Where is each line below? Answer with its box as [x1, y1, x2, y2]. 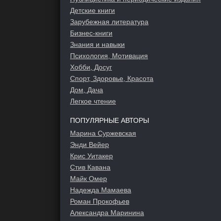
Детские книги [70, 6, 115, 14]
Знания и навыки [70, 40, 125, 48]
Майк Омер [70, 175, 107, 183]
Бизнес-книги [70, 29, 112, 37]
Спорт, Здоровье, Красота [70, 74, 153, 82]
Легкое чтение [70, 97, 116, 105]
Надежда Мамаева [70, 186, 131, 194]
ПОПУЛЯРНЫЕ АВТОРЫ [70, 116, 149, 124]
